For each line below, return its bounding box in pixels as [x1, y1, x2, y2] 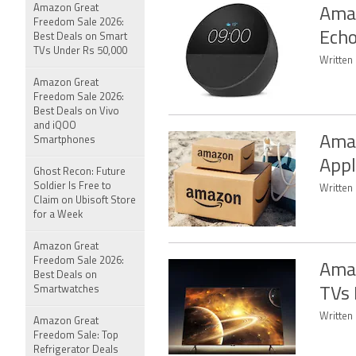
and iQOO [33, 121, 76, 131]
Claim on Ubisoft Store [33, 195, 136, 206]
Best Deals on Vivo [33, 106, 119, 117]
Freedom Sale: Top [33, 331, 118, 341]
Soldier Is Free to [33, 181, 111, 192]
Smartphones [33, 135, 95, 145]
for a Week [33, 210, 83, 220]
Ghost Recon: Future [33, 167, 126, 177]
